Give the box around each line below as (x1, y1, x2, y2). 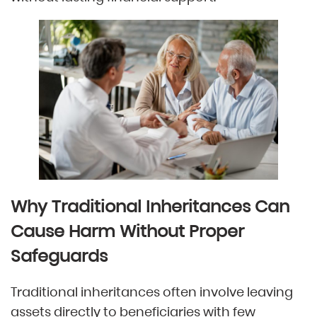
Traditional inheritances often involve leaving (11, 282, 293, 301)
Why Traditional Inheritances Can (11, 194, 289, 218)
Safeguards (11, 243, 108, 267)
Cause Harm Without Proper (11, 219, 244, 243)
